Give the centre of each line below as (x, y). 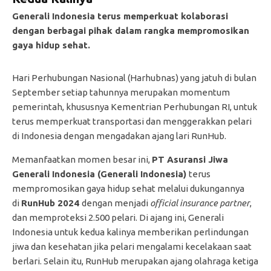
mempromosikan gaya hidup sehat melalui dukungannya (128, 188)
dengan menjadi (116, 203)
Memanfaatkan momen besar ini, (82, 159)
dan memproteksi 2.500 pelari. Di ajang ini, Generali (118, 217)
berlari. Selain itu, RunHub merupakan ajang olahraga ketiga (135, 261)
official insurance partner (200, 203)
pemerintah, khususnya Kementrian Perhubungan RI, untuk (135, 106)
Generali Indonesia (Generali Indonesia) (100, 174)
